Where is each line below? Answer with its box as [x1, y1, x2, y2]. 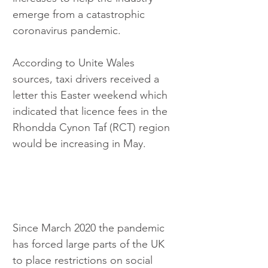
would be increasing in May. [13, 136, 149, 150]
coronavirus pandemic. [13, 23, 121, 37]
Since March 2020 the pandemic [13, 221, 167, 235]
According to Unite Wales [13, 56, 138, 69]
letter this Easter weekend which [13, 88, 170, 102]
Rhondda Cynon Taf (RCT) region [13, 120, 173, 134]
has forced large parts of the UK [13, 237, 167, 251]
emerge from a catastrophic [13, 7, 148, 21]
